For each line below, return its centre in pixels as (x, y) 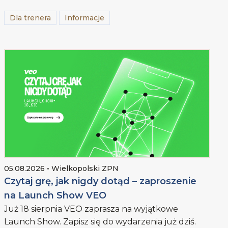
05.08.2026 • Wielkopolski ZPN (62, 169)
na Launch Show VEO (55, 196)
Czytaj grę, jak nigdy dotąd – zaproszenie (101, 181)
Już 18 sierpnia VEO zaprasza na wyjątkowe (91, 209)
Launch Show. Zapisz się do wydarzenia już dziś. (100, 222)
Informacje (85, 18)
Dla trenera (31, 18)
